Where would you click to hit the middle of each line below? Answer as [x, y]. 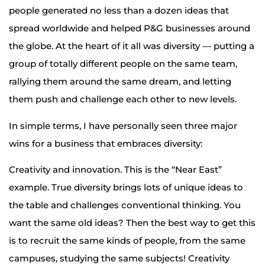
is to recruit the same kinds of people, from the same [127, 241]
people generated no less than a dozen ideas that [119, 11]
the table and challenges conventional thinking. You [125, 205]
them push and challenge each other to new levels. [123, 99]
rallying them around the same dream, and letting [120, 82]
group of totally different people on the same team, [123, 64]
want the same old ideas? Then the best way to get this [132, 223]
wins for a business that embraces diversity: [106, 143]
